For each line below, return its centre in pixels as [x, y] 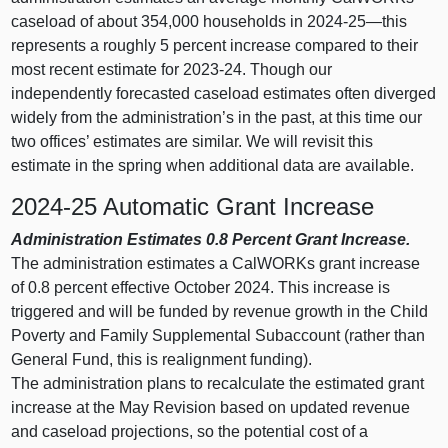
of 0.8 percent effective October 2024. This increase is [201, 288]
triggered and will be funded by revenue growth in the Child [220, 312]
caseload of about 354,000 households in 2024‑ [180, 21]
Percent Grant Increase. [321, 240]
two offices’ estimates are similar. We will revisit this [192, 141]
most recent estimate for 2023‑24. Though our [172, 69]
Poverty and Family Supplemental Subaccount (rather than [218, 336]
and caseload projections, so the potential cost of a [190, 432]
